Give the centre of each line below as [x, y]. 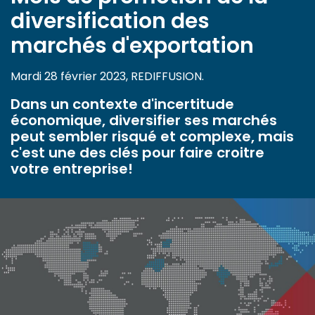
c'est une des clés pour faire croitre [137, 153]
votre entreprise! [72, 169]
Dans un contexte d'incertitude [122, 104]
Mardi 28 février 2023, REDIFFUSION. [107, 77]
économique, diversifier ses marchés [144, 121]
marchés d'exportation [132, 46]
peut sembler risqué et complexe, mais [152, 137]
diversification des [110, 21]
